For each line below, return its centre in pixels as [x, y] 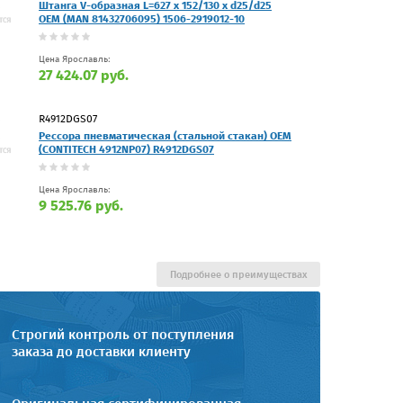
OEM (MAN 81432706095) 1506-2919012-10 [142, 18]
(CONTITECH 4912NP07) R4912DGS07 [126, 149]
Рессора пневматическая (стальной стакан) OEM [165, 135]
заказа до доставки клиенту [101, 351]
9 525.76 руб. [81, 205]
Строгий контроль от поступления [123, 334]
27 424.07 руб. [84, 75]
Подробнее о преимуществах [238, 274]
